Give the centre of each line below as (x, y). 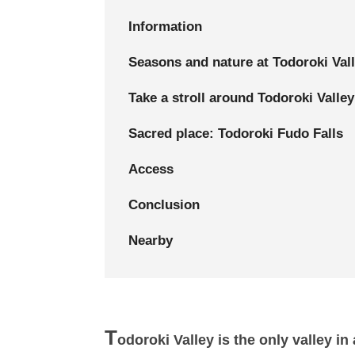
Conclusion (164, 204)
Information (165, 26)
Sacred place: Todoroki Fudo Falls (236, 133)
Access (151, 169)
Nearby (151, 240)
